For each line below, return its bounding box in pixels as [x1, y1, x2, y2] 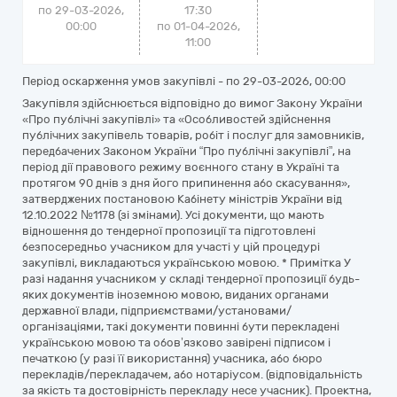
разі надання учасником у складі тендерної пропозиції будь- [22, 272, 360, 285]
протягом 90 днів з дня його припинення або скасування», [22, 176, 350, 190]
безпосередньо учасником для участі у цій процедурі [22, 240, 320, 253]
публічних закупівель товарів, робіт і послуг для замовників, [22, 128, 364, 142]
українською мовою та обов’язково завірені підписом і [22, 336, 331, 349]
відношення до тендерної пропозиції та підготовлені [22, 224, 315, 237]
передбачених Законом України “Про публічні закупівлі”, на [22, 144, 351, 158]
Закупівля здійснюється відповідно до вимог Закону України [22, 97, 362, 110]
